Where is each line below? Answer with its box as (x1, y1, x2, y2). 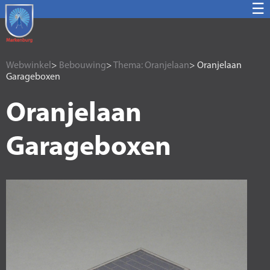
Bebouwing (59, 61, 106, 71)
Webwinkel (6, 61, 51, 71)
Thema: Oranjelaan (113, 61, 189, 71)
